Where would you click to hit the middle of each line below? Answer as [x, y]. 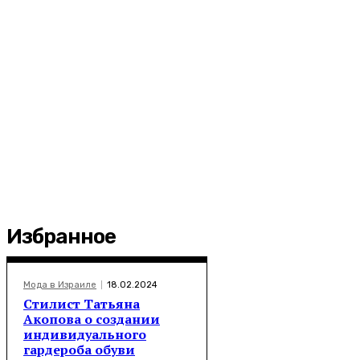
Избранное [61, 236]
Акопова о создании [92, 319]
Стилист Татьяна [82, 303]
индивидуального [85, 334]
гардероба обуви [79, 349]
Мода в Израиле [60, 284]
